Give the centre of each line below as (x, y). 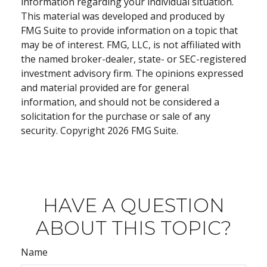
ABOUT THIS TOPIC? (133, 228)
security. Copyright (64, 131)
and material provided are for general (105, 88)
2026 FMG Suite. (143, 131)
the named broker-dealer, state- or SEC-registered (133, 59)
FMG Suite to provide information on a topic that (129, 30)
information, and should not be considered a (120, 102)
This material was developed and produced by (123, 16)
